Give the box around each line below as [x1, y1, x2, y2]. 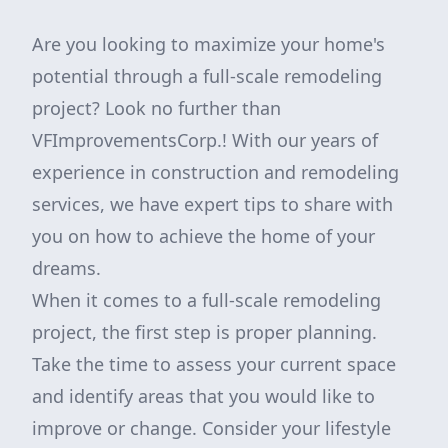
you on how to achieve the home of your [32, 224, 375, 248]
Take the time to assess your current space [32, 352, 396, 376]
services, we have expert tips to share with [32, 192, 393, 216]
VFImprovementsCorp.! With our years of [32, 128, 378, 152]
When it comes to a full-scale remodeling [32, 288, 381, 312]
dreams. [32, 256, 101, 280]
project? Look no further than [32, 96, 281, 120]
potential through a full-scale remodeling [32, 64, 382, 88]
